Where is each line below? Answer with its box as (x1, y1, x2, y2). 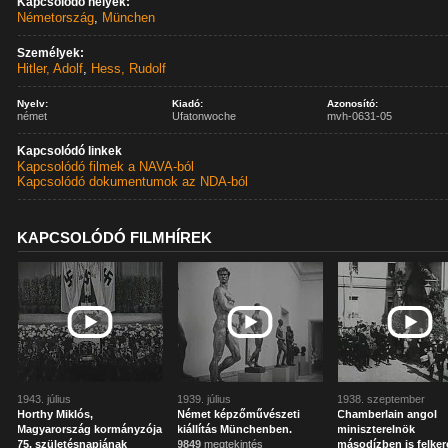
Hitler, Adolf (17, 61, 84, 76)
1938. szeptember (337, 393, 426, 405)
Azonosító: (327, 98, 379, 109)
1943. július (17, 393, 72, 405)
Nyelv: (17, 98, 49, 109)
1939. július (177, 393, 232, 405)
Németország (17, 10, 95, 25)
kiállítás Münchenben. (177, 423, 293, 435)
